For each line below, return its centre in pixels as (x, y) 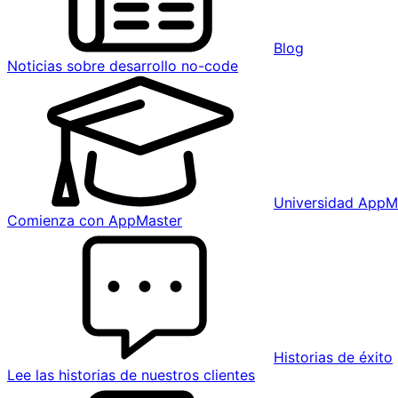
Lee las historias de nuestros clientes (131, 375)
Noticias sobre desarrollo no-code (123, 66)
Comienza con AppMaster (95, 220)
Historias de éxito (333, 357)
